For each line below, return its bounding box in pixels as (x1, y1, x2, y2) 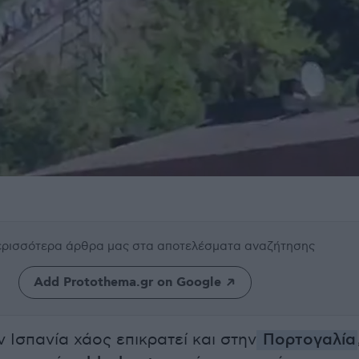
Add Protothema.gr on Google (33, 274, 221, 291)
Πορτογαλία (258, 330, 356, 350)
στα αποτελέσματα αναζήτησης (132, 239, 315, 253)
